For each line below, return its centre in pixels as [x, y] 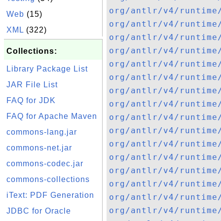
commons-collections [48, 179]
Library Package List [47, 69]
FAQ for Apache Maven [52, 116]
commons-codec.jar [45, 164]
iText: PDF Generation [50, 195]
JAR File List [32, 85]
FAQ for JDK [31, 100]
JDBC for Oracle [39, 211]
